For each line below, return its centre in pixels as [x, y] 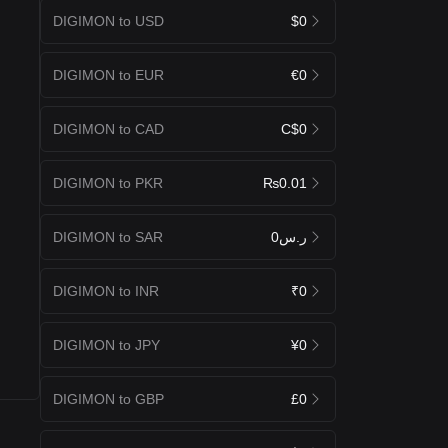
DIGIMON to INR [106, 290]
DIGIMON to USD [108, 20]
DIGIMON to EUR [108, 74]
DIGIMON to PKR [108, 182]
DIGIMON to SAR [108, 236]
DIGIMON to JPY [106, 344]
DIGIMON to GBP [108, 398]
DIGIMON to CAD [108, 128]
